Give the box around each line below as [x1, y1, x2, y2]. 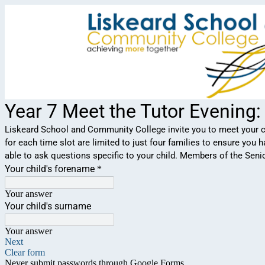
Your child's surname [5, 200, 91, 212]
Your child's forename [5, 163, 95, 174]
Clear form [5, 247, 45, 257]
